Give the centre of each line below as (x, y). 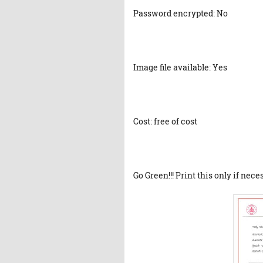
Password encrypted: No (181, 14)
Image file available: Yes (180, 68)
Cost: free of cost (165, 122)
